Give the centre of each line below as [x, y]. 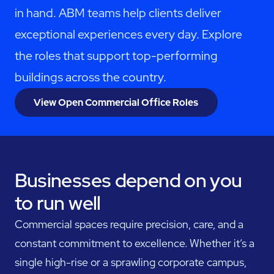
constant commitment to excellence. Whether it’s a [134, 243]
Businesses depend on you [128, 181]
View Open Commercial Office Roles [116, 103]
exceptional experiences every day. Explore [128, 35]
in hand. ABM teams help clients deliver [118, 13]
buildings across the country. [90, 77]
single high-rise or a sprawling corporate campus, [130, 262]
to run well [57, 203]
